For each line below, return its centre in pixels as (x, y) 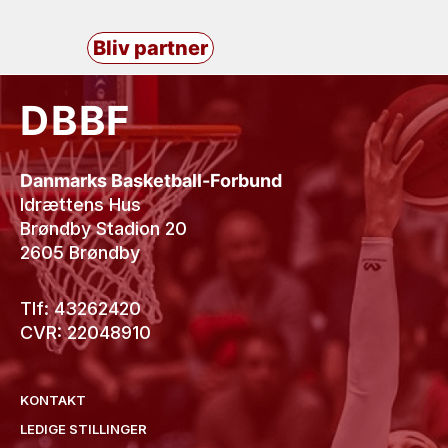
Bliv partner (150, 48)
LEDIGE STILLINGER (83, 429)
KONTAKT (53, 400)
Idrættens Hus (80, 205)
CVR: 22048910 (85, 332)
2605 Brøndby (80, 253)
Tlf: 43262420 (80, 308)
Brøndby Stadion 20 (103, 229)
